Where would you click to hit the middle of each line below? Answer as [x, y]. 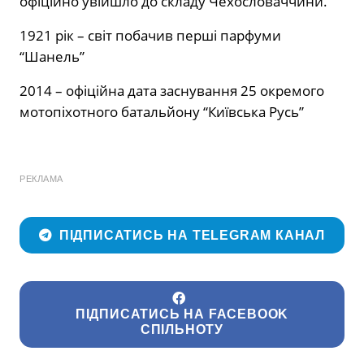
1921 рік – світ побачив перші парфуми [150, 35]
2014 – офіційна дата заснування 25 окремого [172, 90]
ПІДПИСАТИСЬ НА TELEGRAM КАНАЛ [192, 236]
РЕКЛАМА [41, 178]
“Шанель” [52, 56]
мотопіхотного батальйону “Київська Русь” [162, 111]
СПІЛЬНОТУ [182, 330]
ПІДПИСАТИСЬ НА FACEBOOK [182, 314]
